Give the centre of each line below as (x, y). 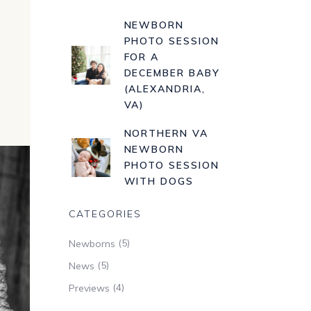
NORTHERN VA (166, 133)
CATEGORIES (105, 214)
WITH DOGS (159, 181)
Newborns (92, 243)
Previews (89, 288)
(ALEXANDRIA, (165, 89)
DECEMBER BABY (172, 73)
